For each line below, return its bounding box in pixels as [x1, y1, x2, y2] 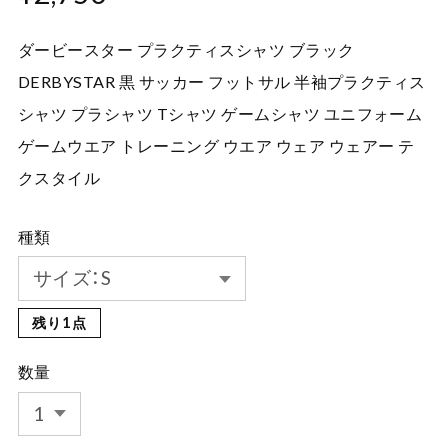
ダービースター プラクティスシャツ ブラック [17, 39, 355, 59]
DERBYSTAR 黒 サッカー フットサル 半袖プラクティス [17, 71, 426, 91]
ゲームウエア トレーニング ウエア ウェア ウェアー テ [17, 135, 415, 155]
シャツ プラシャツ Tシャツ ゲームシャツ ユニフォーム [17, 103, 423, 123]
